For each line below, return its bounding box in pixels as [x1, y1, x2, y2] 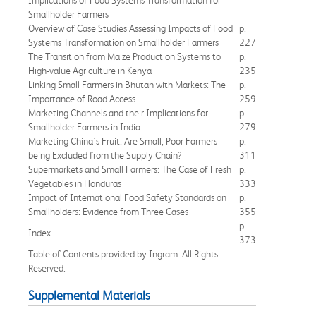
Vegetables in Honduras [28, 177, 121, 189]
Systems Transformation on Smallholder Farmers [28, 36, 219, 48]
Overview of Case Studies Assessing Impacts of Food [28, 22, 233, 34]
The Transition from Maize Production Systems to [28, 50, 221, 62]
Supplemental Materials [28, 288, 150, 303]
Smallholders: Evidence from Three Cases [28, 205, 188, 217]
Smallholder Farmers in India [28, 121, 140, 133]
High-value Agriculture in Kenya [28, 64, 152, 76]
